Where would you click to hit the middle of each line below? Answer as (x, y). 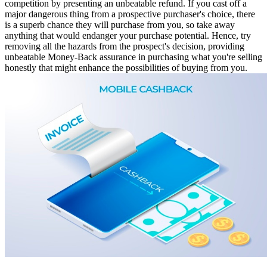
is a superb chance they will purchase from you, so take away (120, 25)
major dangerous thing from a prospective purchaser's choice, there (130, 14)
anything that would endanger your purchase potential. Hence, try (128, 35)
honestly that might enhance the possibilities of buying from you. (126, 68)
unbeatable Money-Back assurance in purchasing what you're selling (133, 57)
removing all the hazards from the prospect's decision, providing (125, 46)
